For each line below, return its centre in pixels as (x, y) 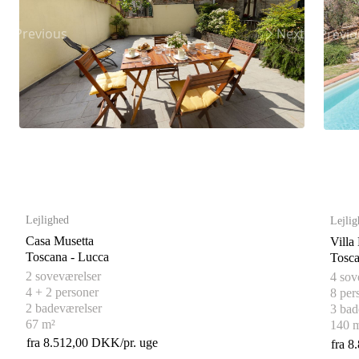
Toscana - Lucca (93, 256)
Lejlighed (47, 220)
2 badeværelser (64, 308)
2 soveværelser (63, 276)
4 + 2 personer (62, 292)
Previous (40, 34)
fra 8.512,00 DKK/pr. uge (92, 343)
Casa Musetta (60, 240)
